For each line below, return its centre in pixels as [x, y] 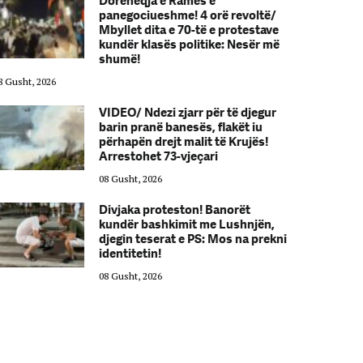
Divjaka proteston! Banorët [174, 210]
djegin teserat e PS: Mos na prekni [192, 239]
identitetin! [130, 254]
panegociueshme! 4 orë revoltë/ [187, 15]
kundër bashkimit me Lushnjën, [186, 224]
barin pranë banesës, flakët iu [180, 127]
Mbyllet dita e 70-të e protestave [188, 30]
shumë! [119, 59]
